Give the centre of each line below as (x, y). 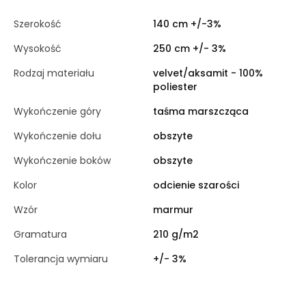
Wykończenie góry (57, 111)
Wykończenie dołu (57, 136)
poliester (175, 86)
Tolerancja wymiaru (61, 259)
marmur (173, 209)
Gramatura (40, 234)
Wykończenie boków (62, 160)
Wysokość (38, 48)
